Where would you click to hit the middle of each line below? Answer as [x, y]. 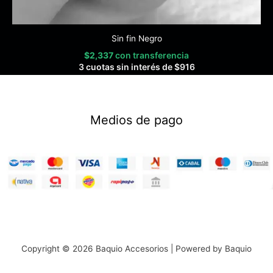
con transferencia [152, 55]
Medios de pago [136, 120]
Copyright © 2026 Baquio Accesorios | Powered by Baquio [136, 249]
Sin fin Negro [136, 38]
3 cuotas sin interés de [126, 66]
